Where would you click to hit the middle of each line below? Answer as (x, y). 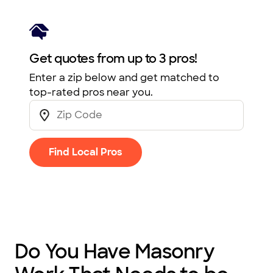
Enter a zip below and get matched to (124, 78)
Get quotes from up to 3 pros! (113, 59)
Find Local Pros (86, 152)
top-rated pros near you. (91, 93)
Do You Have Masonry (115, 252)
